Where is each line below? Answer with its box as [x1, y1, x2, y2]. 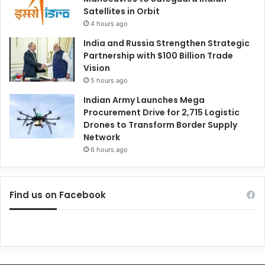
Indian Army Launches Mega [83, 93, 205, 106]
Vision [83, 62, 110, 74]
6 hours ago [91, 145, 128, 154]
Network [83, 131, 120, 143]
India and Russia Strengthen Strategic [83, 37, 250, 49]
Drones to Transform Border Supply [83, 118, 237, 131]
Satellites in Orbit [83, 5, 160, 17]
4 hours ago [91, 19, 128, 28]
